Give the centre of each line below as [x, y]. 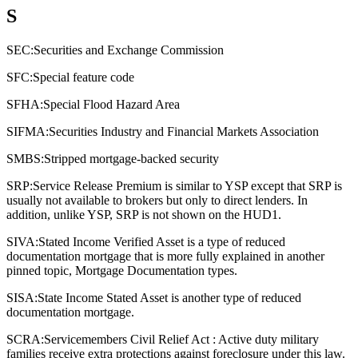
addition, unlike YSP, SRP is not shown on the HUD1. [144, 215]
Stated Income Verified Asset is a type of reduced [162, 242]
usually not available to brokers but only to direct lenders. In [157, 201]
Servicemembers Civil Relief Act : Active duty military [181, 340]
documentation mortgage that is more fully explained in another [165, 257]
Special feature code [84, 78]
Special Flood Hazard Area [111, 105]
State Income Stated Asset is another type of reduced [169, 298]
